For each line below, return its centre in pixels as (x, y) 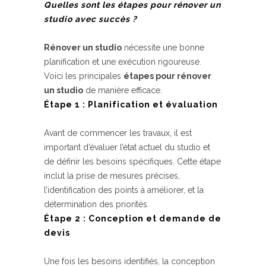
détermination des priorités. (96, 204)
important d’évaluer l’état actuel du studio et (127, 147)
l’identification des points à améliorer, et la (124, 190)
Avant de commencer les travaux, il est (118, 133)
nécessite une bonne (163, 47)
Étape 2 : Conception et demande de (133, 218)
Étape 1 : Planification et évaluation (131, 104)
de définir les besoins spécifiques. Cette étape (132, 161)
